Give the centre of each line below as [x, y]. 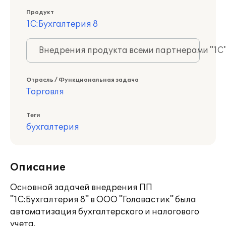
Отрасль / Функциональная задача [82, 80]
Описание [38, 167]
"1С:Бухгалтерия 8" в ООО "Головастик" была [103, 200]
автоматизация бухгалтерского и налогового [105, 212]
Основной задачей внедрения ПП [81, 188]
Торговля [45, 92]
